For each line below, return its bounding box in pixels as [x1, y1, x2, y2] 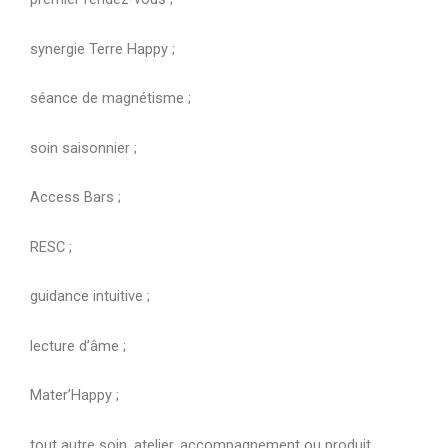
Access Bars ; [30, 188, 121, 207]
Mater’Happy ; [30, 386, 119, 405]
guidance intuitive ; [30, 287, 150, 306]
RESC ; [30, 237, 72, 256]
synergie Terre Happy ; [30, 39, 175, 58]
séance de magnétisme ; [30, 89, 191, 108]
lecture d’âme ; [30, 336, 126, 355]
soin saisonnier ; [30, 138, 137, 157]
